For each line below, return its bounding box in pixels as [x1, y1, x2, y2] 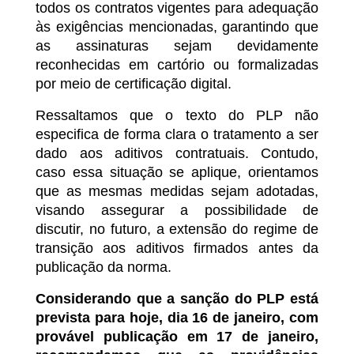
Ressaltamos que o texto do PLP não [36, 107, 318, 124]
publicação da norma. [36, 259, 171, 276]
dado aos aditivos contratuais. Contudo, [36, 145, 318, 162]
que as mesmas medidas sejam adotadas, [36, 183, 318, 200]
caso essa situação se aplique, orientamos [36, 164, 318, 181]
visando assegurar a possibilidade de [36, 202, 318, 219]
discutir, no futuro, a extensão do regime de [36, 221, 318, 238]
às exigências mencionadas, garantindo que [36, 19, 318, 36]
